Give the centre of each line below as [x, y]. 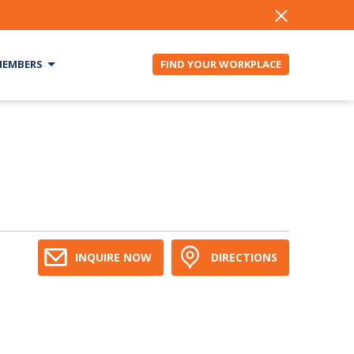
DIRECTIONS [244, 257]
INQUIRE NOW [113, 257]
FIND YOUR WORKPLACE [221, 64]
